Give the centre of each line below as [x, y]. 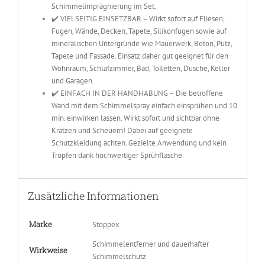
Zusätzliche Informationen [93, 195]
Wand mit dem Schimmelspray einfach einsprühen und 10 [144, 105]
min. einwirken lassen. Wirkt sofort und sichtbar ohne [135, 118]
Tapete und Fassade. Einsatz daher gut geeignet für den [140, 56]
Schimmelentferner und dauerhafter [150, 244]
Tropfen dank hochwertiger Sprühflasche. [117, 155]
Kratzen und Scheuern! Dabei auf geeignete [122, 130]
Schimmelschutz [119, 256]
